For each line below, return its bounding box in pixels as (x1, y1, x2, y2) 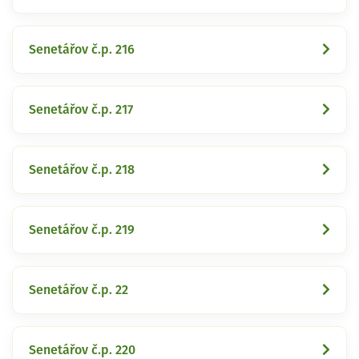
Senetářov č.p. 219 (29, 223, 135, 236)
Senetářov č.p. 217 (29, 103, 133, 116)
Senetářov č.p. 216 (29, 42, 135, 56)
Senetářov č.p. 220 (29, 343, 135, 357)
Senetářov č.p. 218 (29, 163, 135, 176)
